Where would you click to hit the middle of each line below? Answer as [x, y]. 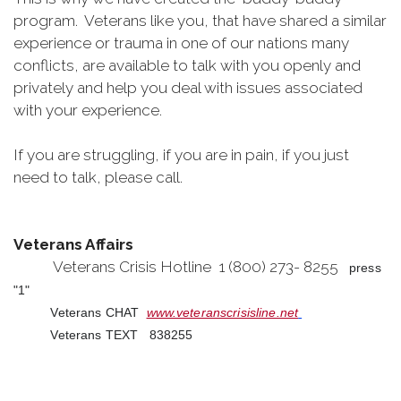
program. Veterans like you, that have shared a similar [200, 21]
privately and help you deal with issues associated [188, 88]
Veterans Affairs [73, 244]
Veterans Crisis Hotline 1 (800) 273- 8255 [181, 267]
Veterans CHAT [80, 312]
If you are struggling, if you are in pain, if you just [181, 155]
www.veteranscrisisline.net [222, 312]
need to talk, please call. [98, 177]
